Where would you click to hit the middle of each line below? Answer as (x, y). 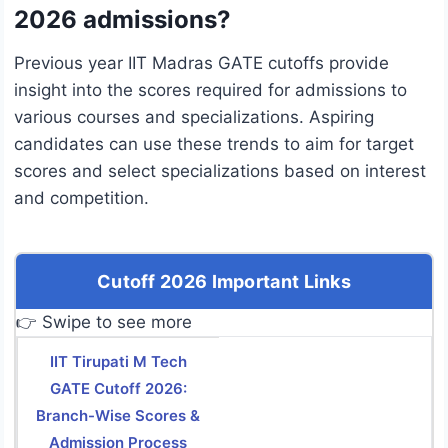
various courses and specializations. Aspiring (194, 117)
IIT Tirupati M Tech (118, 362)
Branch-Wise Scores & (118, 416)
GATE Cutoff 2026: (118, 389)
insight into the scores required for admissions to (210, 90)
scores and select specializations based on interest (220, 171)
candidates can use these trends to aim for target (214, 144)
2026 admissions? (122, 20)
